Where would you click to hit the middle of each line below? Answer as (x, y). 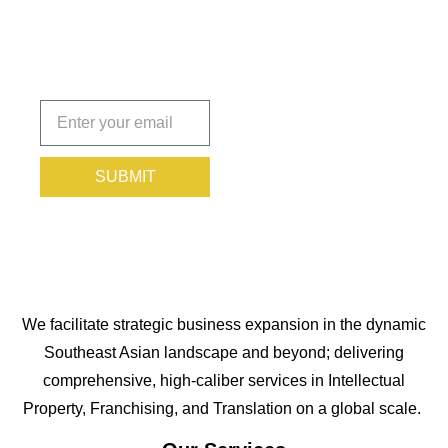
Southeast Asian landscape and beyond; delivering (224, 352)
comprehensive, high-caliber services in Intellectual (224, 380)
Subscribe (107, 71)
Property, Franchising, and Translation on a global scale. (224, 408)
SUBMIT (125, 176)
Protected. (108, 32)
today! (81, 110)
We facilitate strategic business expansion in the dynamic (224, 324)
